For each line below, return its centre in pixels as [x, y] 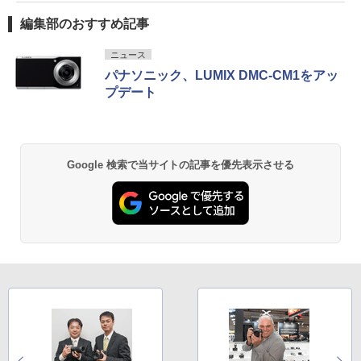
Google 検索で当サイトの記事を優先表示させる [180, 165]
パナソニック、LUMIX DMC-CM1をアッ [222, 76]
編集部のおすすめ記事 [85, 24]
